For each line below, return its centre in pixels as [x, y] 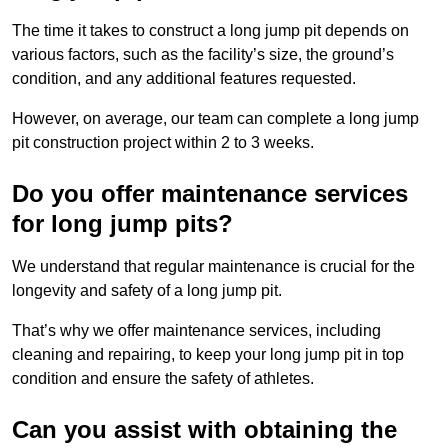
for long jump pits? [122, 224]
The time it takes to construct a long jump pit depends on [210, 31]
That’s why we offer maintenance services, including [196, 331]
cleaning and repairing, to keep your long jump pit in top [208, 355]
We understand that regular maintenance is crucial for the [213, 267]
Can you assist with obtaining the [204, 430]
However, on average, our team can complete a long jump [215, 119]
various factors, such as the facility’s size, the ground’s [203, 55]
